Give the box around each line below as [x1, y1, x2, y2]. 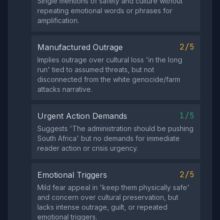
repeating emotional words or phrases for [37, 6, 172, 15]
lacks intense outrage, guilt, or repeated [37, 203, 167, 211]
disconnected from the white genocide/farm [37, 75, 180, 83]
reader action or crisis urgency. [37, 144, 138, 152]
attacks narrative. [37, 85, 92, 93]
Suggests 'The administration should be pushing [37, 124, 193, 133]
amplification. [37, 16, 79, 25]
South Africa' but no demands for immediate [37, 134, 180, 142]
